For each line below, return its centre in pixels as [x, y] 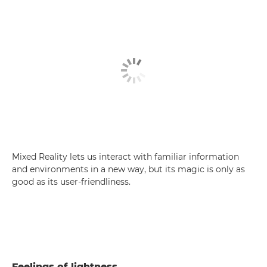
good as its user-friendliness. [71, 181]
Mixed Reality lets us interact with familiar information [125, 156]
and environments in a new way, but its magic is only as [128, 169]
